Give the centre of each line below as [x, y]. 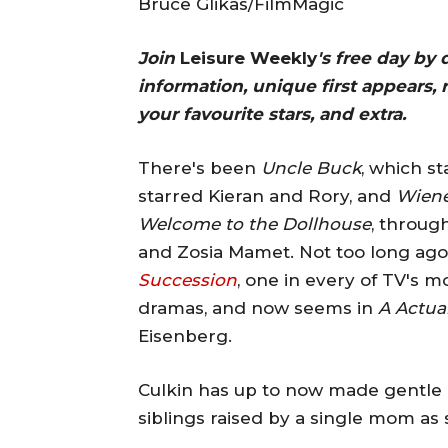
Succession [187, 279]
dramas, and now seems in [258, 307]
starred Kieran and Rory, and [267, 195]
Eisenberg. [185, 335]
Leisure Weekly [248, 57]
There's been [199, 167]
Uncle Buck [311, 167]
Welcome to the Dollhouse [254, 223]
